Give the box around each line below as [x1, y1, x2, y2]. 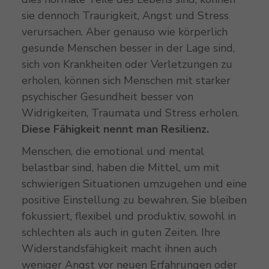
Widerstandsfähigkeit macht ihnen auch [21, 241, 217, 256]
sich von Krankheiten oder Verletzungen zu [21, 56, 232, 71]
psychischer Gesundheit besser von [21, 89, 193, 104]
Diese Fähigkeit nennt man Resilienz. [21, 121, 209, 136]
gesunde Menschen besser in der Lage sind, [21, 40, 235, 55]
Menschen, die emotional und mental [21, 144, 204, 159]
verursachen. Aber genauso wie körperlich [21, 24, 228, 39]
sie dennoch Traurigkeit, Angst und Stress [21, 8, 229, 23]
